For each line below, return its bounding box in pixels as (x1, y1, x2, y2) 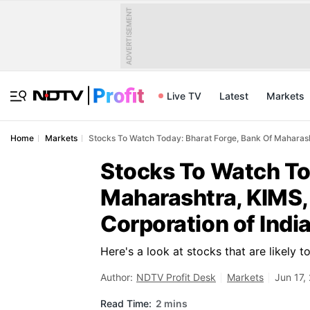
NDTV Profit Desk (136, 271, 216, 283)
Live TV (167, 90, 201, 102)
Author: (100, 271, 133, 283)
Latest (219, 90, 248, 102)
